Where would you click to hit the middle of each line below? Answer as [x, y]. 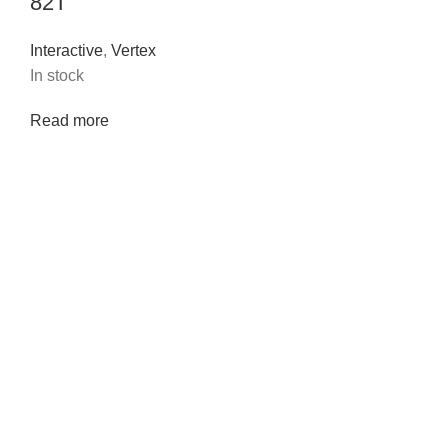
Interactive [66, 51]
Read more [69, 121]
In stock [57, 76]
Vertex [133, 51]
